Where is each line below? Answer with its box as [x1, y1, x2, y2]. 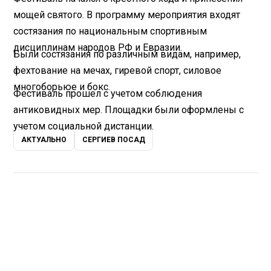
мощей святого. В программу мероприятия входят [13, 8, 241, 21]
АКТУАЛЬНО [21, 135, 67, 145]
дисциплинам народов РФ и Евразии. [13, 41, 183, 53]
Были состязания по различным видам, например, [13, 48, 241, 60]
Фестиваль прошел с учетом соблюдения [13, 87, 203, 99]
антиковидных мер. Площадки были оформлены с [13, 103, 244, 116]
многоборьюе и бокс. [13, 80, 111, 93]
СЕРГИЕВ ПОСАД [82, 135, 146, 145]
